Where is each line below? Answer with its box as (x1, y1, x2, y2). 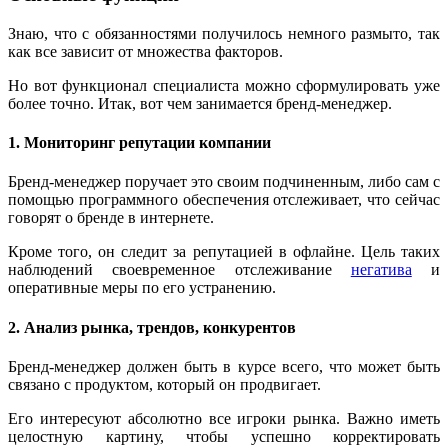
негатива (350, 261, 412, 279)
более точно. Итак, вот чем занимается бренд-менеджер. (8, 94, 392, 112)
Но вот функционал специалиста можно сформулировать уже (8, 76, 440, 94)
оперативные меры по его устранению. (8, 279, 276, 297)
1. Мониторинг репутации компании (8, 134, 271, 152)
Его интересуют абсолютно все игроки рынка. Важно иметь (8, 409, 440, 427)
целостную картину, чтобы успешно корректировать (8, 427, 440, 445)
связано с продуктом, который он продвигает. (8, 375, 321, 393)
